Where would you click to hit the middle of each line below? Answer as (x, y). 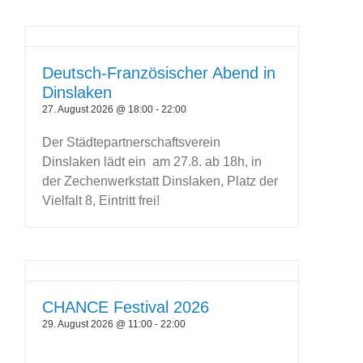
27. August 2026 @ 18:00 (98, 110)
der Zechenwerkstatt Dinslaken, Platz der (160, 181)
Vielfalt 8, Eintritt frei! (101, 201)
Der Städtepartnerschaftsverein (132, 143)
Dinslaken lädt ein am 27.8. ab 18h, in (152, 162)
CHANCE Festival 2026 (126, 307)
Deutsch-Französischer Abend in (159, 73)
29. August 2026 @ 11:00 (98, 325)
